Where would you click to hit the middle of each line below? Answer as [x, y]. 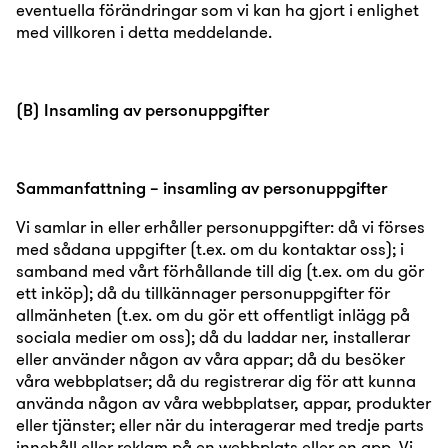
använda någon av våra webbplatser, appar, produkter [223, 402]
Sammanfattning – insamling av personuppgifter [201, 187]
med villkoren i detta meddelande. [144, 31]
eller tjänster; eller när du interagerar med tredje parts [220, 424]
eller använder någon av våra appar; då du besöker [210, 358]
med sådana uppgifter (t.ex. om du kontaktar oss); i [210, 248]
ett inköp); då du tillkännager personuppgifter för [203, 292]
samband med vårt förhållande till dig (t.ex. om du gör [220, 270]
